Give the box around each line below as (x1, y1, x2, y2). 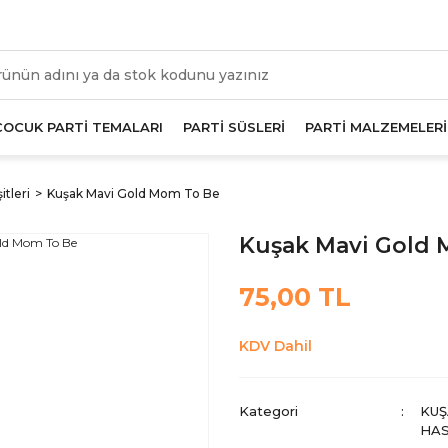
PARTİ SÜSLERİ (182, 119, 285, 135)
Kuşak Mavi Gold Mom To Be (47, 186, 220, 201)
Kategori (239, 403, 298, 419)
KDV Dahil (239, 337, 312, 355)
